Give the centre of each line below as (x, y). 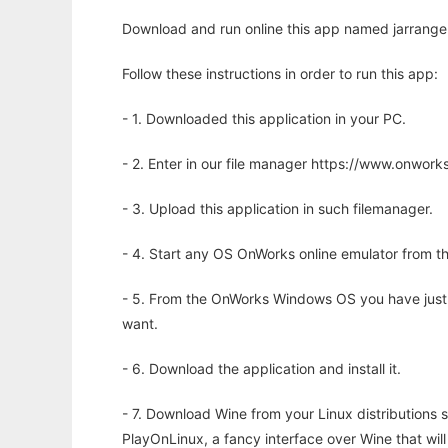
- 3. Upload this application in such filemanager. (277, 209)
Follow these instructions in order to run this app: (280, 74)
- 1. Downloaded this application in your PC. (264, 119)
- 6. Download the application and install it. (261, 369)
